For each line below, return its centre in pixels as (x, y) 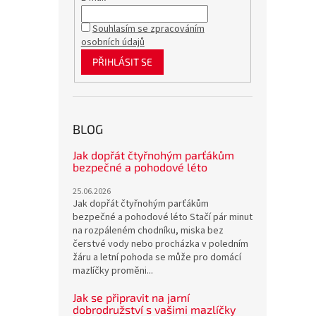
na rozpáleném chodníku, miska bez (148, 231)
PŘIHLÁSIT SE (122, 61)
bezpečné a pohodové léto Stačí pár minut (163, 218)
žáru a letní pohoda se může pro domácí (157, 258)
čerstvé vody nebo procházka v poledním (160, 244)
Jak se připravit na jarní (131, 298)
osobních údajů (113, 42)
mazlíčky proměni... (113, 271)
